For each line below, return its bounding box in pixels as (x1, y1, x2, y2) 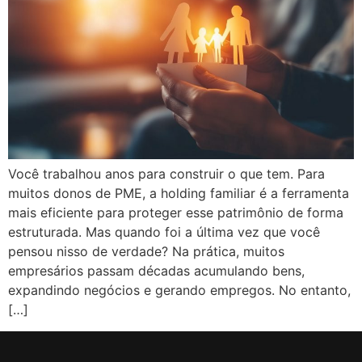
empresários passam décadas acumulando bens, (8, 263, 305, 280)
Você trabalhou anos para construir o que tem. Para (8, 166, 325, 183)
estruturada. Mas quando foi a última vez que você (8, 224, 320, 241)
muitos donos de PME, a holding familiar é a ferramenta (8, 185, 349, 202)
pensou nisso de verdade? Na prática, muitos (8, 243, 284, 260)
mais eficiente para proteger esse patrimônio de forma (8, 204, 343, 221)
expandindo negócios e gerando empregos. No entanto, (8, 282, 351, 299)
